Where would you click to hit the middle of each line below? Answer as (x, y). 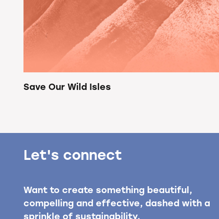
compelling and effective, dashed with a (117, 204)
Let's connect (73, 156)
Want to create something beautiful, (108, 191)
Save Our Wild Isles (67, 88)
